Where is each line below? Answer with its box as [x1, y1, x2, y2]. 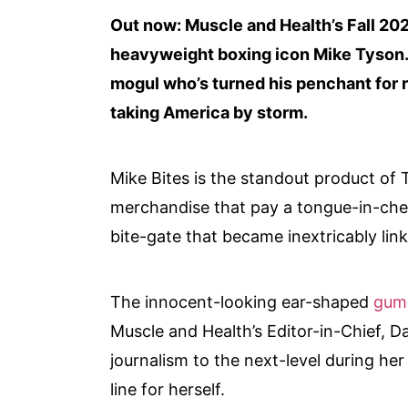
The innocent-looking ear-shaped [110, 291, 374, 311]
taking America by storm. [110, 102, 309, 122]
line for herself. [110, 379, 230, 399]
